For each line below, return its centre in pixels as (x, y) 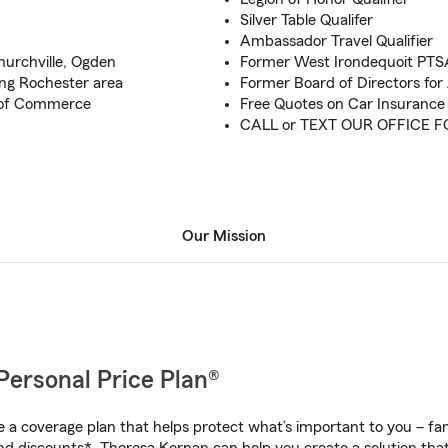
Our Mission (224, 236)
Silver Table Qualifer (306, 20)
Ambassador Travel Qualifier (336, 41)
